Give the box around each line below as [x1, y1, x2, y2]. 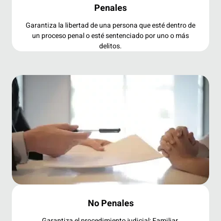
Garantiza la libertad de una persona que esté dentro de [26, 20, 195, 31]
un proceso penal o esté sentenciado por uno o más [32, 31, 189, 41]
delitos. [99, 41, 122, 52]
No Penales [87, 197, 134, 211]
